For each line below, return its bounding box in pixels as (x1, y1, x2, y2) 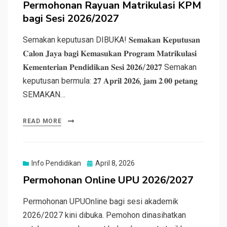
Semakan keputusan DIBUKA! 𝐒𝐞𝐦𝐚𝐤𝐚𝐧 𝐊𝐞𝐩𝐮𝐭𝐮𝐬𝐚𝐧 (23, 34, 200, 45)
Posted (87, 158, 109, 167)
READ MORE (23, 117, 62, 125)
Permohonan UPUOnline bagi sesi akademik (23, 196, 178, 206)
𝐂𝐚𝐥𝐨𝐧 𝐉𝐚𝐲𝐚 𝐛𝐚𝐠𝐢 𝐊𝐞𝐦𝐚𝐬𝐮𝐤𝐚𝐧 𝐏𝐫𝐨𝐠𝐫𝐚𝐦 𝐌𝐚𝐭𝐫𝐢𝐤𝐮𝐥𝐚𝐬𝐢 (23, 48, 197, 58)
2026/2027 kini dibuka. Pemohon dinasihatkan (23, 210, 186, 220)
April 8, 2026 (95, 159, 135, 167)
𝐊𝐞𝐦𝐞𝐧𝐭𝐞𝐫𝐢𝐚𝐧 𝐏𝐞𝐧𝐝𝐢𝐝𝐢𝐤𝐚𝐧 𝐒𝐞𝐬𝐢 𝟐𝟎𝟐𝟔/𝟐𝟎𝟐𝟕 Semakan (23, 62, 197, 72)
